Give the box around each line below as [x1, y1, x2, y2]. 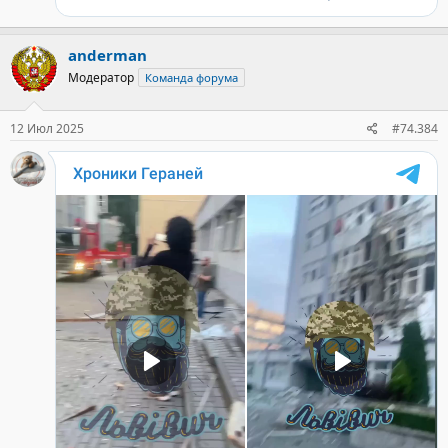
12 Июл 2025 [10, 120, 84, 137]
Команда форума [145, 69, 238, 85]
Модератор [68, 68, 134, 86]
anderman [68, 44, 147, 65]
